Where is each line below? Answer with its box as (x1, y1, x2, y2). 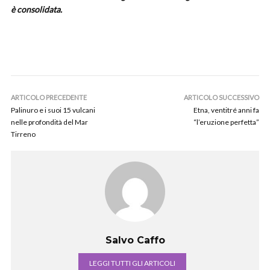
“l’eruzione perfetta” (193, 118, 259, 127)
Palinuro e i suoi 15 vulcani (11, 105, 95, 115)
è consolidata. (11, 4, 62, 14)
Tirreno (11, 130, 36, 139)
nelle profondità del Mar (11, 118, 88, 127)
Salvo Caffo (105, 234, 165, 246)
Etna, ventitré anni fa (193, 105, 259, 115)
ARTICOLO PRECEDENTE (11, 93, 87, 101)
